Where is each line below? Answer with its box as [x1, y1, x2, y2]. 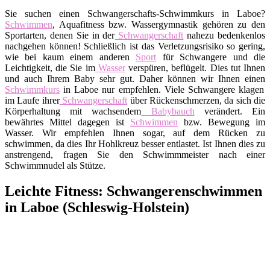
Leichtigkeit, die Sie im [5, 62, 95, 73]
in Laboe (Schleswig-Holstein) [5, 199, 189, 215]
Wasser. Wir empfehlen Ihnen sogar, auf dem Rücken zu [5, 127, 265, 138]
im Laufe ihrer [5, 95, 60, 105]
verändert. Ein [194, 105, 266, 116]
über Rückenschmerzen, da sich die [127, 95, 265, 105]
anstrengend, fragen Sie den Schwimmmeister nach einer [5, 149, 265, 160]
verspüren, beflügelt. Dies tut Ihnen [125, 62, 266, 73]
